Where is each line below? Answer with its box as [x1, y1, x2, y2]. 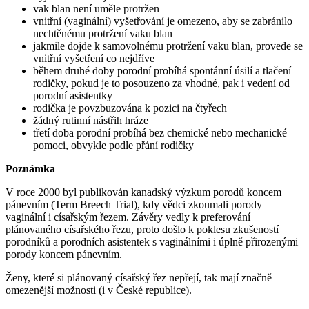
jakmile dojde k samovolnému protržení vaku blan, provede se [33, 39, 303, 52]
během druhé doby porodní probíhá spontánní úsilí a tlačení [33, 64, 291, 77]
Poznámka [6, 162, 55, 175]
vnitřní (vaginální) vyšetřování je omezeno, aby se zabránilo [33, 14, 292, 27]
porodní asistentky [33, 89, 112, 101]
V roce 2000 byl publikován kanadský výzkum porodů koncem [6, 186, 281, 198]
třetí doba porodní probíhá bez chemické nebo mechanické [33, 126, 287, 139]
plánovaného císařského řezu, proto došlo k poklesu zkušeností [6, 223, 279, 235]
